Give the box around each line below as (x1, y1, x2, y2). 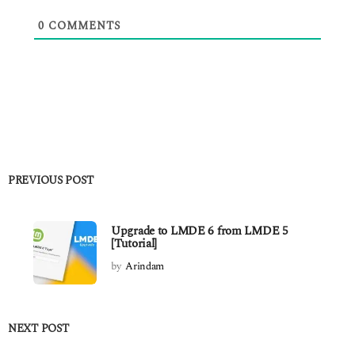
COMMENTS (44, 17, 120, 35)
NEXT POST (8, 320, 69, 338)
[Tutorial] (111, 235, 158, 254)
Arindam (125, 258, 165, 275)
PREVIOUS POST (8, 172, 94, 189)
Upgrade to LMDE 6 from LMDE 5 (111, 222, 288, 241)
